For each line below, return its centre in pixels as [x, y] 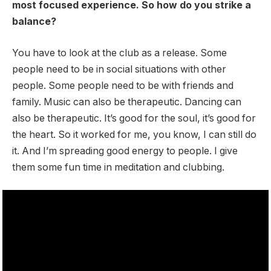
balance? [34, 22]
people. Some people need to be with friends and [123, 85]
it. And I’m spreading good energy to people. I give [125, 151]
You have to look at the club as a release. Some [119, 53]
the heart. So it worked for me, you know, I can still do [134, 134]
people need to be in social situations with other [119, 69]
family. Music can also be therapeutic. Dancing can [127, 102]
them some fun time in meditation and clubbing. [118, 167]
